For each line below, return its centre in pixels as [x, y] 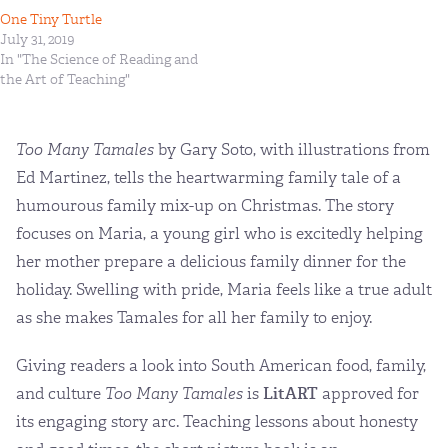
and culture [60, 393]
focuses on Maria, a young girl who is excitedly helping [219, 233]
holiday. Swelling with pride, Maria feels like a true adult [224, 289]
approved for [368, 393]
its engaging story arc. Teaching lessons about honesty [217, 421]
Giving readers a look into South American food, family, [221, 365]
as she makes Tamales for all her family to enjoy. [194, 317]
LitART [290, 393]
